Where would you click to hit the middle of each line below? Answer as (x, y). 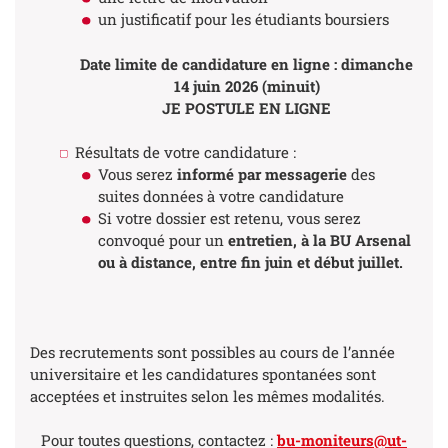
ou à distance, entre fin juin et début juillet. (250, 262)
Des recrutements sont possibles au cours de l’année (212, 351)
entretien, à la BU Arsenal (319, 240)
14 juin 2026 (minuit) (246, 85)
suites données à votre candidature (220, 196)
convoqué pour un (162, 240)
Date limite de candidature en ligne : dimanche (246, 63)
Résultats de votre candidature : (185, 152)
